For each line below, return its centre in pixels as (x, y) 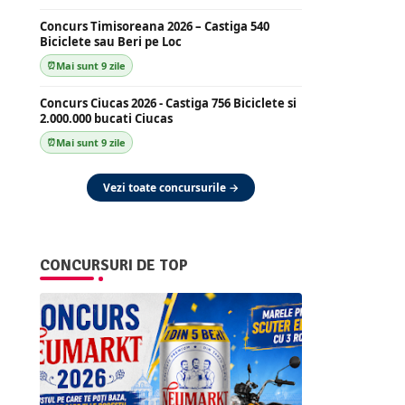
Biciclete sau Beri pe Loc (110, 42)
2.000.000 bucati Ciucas (106, 118)
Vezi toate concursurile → (170, 188)
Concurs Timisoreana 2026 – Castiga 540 (154, 26)
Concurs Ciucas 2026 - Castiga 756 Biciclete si (168, 103)
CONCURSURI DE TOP (113, 265)
